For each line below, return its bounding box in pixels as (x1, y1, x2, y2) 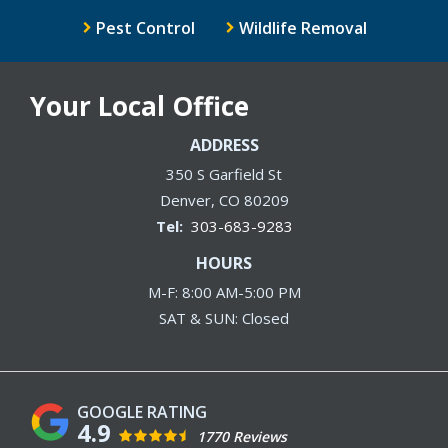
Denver (159, 189, 211, 210)
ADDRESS (189, 133, 259, 156)
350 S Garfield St (166, 163, 282, 184)
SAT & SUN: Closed (159, 307, 289, 328)
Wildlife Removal (238, 16, 367, 39)
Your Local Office (30, 87, 249, 124)
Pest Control (95, 16, 195, 39)
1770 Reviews (197, 426, 287, 446)
